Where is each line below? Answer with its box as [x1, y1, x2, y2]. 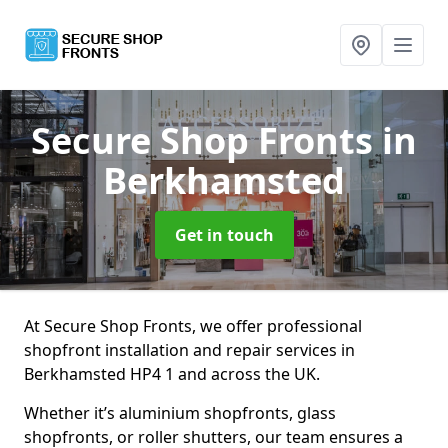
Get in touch [174, 224, 274, 246]
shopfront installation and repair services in [24, 339, 355, 361]
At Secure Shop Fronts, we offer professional [24, 315, 362, 337]
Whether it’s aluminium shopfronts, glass [24, 402, 336, 424]
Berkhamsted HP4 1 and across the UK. [24, 363, 320, 385]
